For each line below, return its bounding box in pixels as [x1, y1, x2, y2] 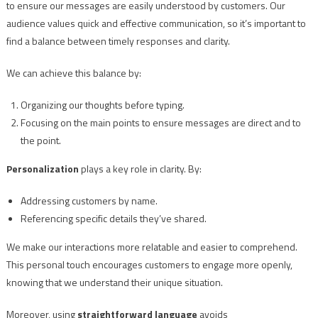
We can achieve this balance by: [6, 65, 141, 81]
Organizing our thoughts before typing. [20, 97, 185, 113]
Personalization [6, 161, 79, 177]
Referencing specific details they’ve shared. [20, 211, 207, 226]
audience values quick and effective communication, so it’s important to [6, 16, 306, 31]
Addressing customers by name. [20, 193, 158, 209]
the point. [20, 133, 61, 148]
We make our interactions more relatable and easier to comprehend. [6, 239, 297, 255]
